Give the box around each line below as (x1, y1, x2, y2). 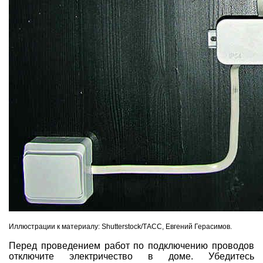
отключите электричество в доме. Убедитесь (9, 251, 254, 261)
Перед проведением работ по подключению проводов (9, 240, 254, 251)
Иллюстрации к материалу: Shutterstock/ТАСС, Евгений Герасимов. (9, 222, 232, 231)
